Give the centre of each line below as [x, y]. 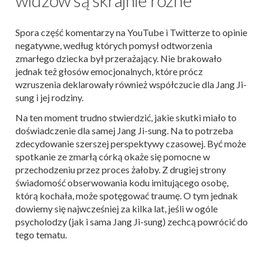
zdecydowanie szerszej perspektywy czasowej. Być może [131, 143]
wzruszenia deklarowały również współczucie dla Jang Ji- [131, 84]
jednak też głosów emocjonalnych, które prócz [109, 71]
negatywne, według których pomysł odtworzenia [114, 45]
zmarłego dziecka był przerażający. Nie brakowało [119, 58]
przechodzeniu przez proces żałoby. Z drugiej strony [121, 169]
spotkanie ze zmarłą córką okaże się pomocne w [113, 156]
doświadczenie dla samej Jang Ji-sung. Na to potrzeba [124, 130]
